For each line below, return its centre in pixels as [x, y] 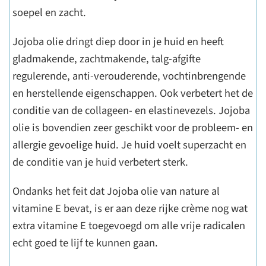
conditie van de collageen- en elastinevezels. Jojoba [131, 110]
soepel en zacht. [49, 12]
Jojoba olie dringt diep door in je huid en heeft [118, 42]
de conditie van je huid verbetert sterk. [100, 162]
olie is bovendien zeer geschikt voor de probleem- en [133, 128]
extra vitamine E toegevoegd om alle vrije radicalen [129, 226]
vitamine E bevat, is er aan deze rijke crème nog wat [130, 208]
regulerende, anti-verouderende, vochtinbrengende [129, 76]
